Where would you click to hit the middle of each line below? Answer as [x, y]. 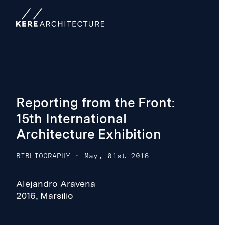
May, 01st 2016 [117, 155]
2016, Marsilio [45, 195]
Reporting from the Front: [95, 102]
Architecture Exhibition [89, 134]
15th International [71, 118]
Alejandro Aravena [56, 183]
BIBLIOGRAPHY [43, 155]
